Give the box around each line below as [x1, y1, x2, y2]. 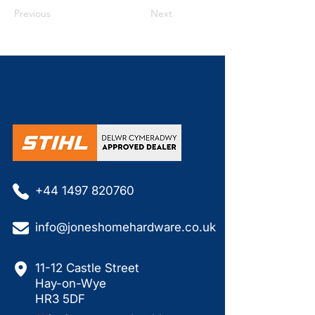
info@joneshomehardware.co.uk [35, 220, 216, 234]
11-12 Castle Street [35, 261, 139, 275]
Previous [14, 7, 51, 20]
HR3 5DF [35, 292, 85, 306]
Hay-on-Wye [35, 276, 106, 290]
